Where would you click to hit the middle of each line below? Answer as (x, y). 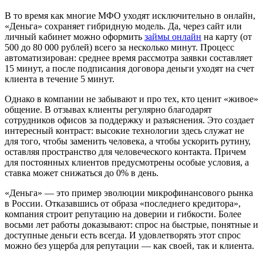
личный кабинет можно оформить (75, 36)
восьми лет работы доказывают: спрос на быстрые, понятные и (131, 224)
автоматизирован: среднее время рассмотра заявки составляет (129, 58)
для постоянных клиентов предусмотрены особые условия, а (127, 162)
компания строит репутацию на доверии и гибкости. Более (123, 214)
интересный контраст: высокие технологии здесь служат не (124, 130)
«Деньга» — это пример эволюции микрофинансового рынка (129, 193)
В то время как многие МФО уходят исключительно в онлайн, (130, 15)
